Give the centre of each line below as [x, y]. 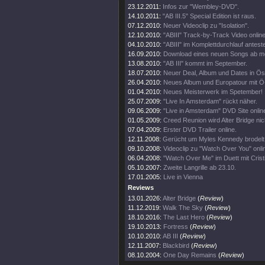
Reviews [141, 188]
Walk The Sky [183, 208]
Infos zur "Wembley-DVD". [201, 7]
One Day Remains [190, 255]
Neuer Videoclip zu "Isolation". [206, 25]
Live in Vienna [183, 177]
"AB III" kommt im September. [205, 63]
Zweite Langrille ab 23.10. [200, 167]
